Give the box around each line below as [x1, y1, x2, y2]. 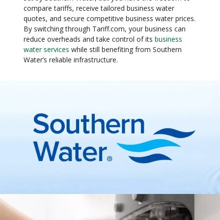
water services [24, 45, 71, 54]
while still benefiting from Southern [71, 45, 182, 54]
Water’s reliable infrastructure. [24, 55, 118, 64]
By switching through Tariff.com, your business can [24, 24, 186, 33]
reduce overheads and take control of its [24, 34, 155, 44]
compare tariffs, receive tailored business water [24, 3, 174, 13]
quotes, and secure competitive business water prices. [24, 14, 195, 23]
